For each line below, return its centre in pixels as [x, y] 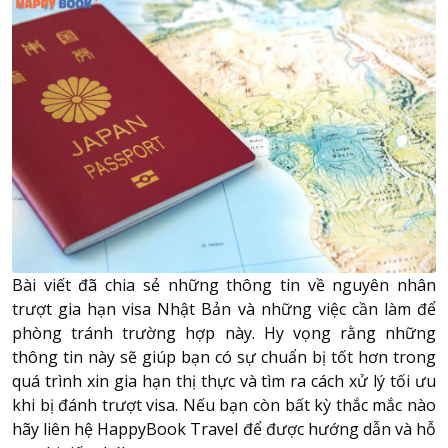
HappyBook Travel [168, 428]
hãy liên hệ [55, 428]
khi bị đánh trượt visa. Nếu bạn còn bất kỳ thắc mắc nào [224, 404]
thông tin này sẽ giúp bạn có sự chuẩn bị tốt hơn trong [224, 356]
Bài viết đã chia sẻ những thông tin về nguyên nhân [224, 284]
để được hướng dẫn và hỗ [337, 428]
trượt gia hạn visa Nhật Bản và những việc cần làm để [224, 308]
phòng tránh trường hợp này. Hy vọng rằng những [224, 332]
